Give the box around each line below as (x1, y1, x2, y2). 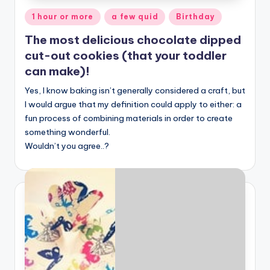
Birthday (176, 12, 215, 22)
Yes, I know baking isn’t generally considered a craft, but (25, 84, 245, 96)
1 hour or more (32, 12, 94, 22)
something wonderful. (25, 126, 110, 137)
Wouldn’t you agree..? (25, 140, 109, 151)
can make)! (25, 63, 90, 78)
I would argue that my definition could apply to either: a (25, 98, 242, 110)
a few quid (111, 12, 159, 22)
